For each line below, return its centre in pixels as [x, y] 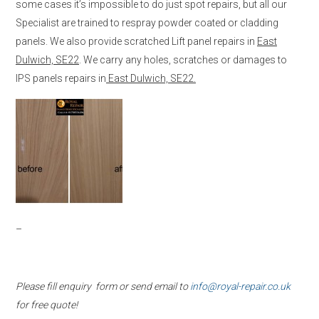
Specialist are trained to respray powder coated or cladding [147, 22]
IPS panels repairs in [61, 78]
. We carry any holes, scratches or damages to [183, 59]
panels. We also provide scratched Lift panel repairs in [136, 41]
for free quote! [47, 304]
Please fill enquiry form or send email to [103, 286]
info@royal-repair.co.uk [240, 286]
